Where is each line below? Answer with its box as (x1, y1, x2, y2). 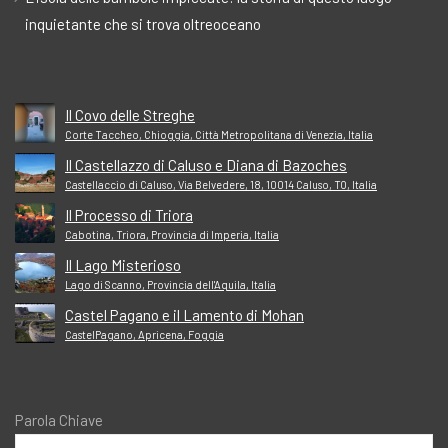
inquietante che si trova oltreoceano (25, 14, 261, 33)
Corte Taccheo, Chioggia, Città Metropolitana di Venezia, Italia (65, 127, 373, 141)
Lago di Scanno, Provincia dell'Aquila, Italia (65, 277, 276, 291)
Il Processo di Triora (65, 205, 193, 224)
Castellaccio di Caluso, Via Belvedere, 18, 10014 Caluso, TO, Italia (65, 177, 377, 191)
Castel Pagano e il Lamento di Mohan (65, 305, 304, 324)
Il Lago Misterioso (65, 255, 181, 274)
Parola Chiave (15, 410, 103, 429)
